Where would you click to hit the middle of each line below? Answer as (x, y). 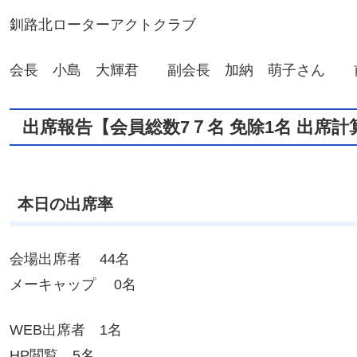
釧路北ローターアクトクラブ (103, 24)
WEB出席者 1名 (66, 330)
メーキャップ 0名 (73, 285)
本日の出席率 (65, 204)
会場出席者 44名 (70, 259)
